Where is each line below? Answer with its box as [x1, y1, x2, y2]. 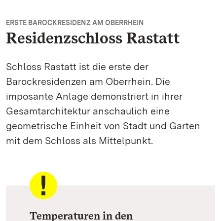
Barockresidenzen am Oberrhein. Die [6, 75, 170, 87]
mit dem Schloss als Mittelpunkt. [6, 134, 153, 147]
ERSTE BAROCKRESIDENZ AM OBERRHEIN [6, 18, 144, 27]
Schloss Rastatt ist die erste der [6, 60, 148, 73]
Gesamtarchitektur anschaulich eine [6, 105, 170, 117]
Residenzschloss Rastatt [6, 28, 180, 47]
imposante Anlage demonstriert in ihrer [6, 90, 183, 102]
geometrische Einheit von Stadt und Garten [6, 119, 200, 132]
